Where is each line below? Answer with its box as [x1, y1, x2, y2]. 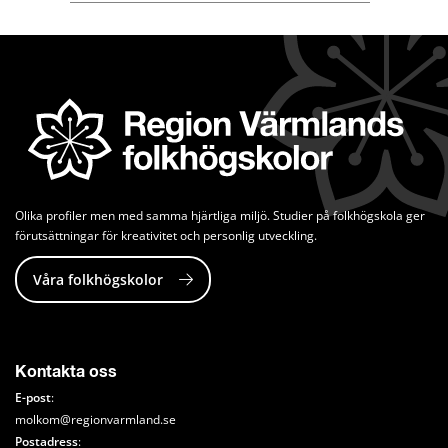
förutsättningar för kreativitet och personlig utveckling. [15, 227, 317, 245]
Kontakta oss [15, 364, 117, 381]
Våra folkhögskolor [33, 270, 163, 290]
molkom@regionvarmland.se [15, 411, 176, 429]
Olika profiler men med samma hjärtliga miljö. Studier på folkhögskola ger [15, 207, 425, 225]
